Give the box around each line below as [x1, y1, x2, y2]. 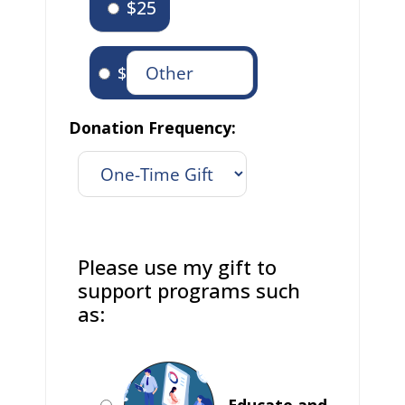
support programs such [77, 277, 300, 305]
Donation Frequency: [68, 117, 236, 139]
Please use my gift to [77, 253, 277, 281]
